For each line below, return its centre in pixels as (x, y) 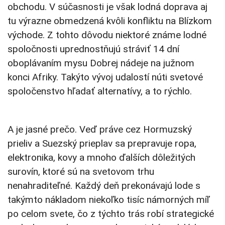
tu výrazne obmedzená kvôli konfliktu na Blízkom (110, 21)
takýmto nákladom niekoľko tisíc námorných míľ (109, 200)
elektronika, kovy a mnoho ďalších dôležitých (101, 158)
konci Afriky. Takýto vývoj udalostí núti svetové (105, 77)
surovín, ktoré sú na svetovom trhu (81, 172)
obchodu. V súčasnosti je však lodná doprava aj (107, 7)
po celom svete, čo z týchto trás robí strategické (111, 214)
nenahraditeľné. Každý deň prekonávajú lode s (104, 186)
